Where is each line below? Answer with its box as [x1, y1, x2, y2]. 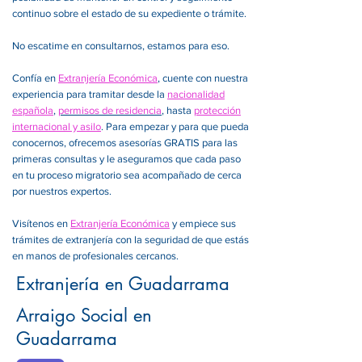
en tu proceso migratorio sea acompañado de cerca [12, 169, 242, 181]
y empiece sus [170, 217, 236, 229]
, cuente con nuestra [158, 72, 248, 84]
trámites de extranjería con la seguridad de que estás [12, 234, 249, 246]
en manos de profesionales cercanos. [12, 250, 179, 262]
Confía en [12, 72, 58, 84]
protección [194, 104, 241, 116]
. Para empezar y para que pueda [101, 120, 249, 133]
